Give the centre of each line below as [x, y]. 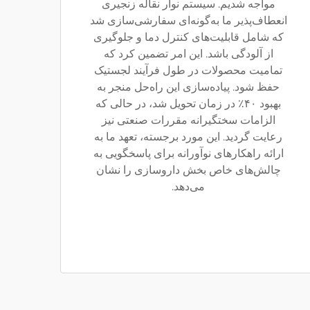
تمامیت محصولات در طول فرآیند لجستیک [188, 70]
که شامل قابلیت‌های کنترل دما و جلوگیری [188, 37]
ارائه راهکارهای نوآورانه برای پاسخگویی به [188, 153]
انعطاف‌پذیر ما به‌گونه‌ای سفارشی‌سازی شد [188, 20]
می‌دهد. [188, 186]
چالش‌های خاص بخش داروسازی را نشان [188, 170]
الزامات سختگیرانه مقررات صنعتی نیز [188, 120]
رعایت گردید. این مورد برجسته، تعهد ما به [188, 137]
